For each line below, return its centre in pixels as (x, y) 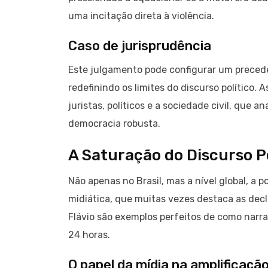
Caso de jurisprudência (140, 46)
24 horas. (89, 235)
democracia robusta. (114, 124)
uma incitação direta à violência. (141, 16)
